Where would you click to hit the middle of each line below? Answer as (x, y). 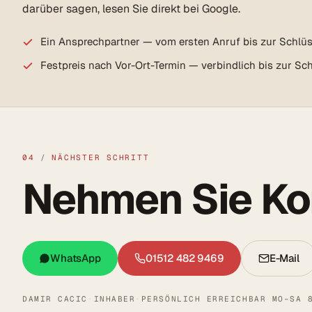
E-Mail (284, 258)
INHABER (115, 299)
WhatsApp (76, 258)
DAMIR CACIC (55, 299)
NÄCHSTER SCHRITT (101, 158)
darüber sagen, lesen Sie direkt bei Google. (131, 9)
